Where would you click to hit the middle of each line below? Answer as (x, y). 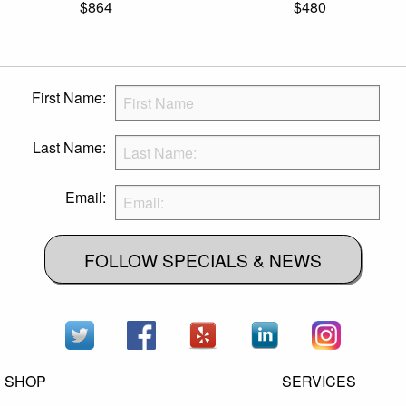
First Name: (68, 98)
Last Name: (69, 148)
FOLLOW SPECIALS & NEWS (203, 259)
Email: (85, 198)
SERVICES (319, 382)
